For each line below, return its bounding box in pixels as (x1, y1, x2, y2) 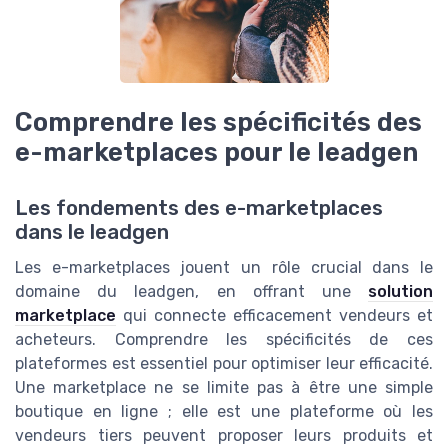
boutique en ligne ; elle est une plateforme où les (15, 402, 433, 421)
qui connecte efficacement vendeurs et (116, 306, 433, 325)
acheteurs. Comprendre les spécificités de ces (15, 330, 433, 349)
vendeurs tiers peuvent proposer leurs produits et (15, 426, 433, 445)
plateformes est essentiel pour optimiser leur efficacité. (15, 354, 433, 373)
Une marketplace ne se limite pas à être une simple (15, 378, 433, 397)
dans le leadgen (15, 220, 169, 244)
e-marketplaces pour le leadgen (15, 136, 418, 167)
